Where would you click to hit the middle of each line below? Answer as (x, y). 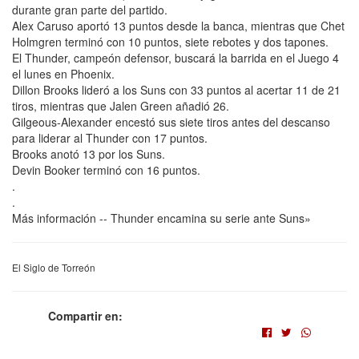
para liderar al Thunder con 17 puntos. (110, 138)
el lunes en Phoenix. (63, 74)
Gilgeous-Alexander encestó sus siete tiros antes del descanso (171, 122)
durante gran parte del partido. (90, 10)
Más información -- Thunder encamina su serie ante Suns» (161, 218)
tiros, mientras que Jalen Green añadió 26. (121, 106)
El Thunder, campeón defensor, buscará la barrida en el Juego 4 (175, 58)
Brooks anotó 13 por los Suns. (89, 154)
